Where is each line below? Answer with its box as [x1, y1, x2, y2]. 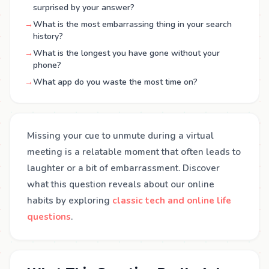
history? [33, 31, 63, 42]
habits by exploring [27, 195, 112, 207]
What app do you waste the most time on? [33, 76, 198, 88]
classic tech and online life [112, 195, 231, 207]
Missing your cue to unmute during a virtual [27, 130, 214, 142]
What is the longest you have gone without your [33, 47, 220, 59]
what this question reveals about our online [27, 178, 214, 190]
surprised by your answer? [33, 2, 134, 13]
